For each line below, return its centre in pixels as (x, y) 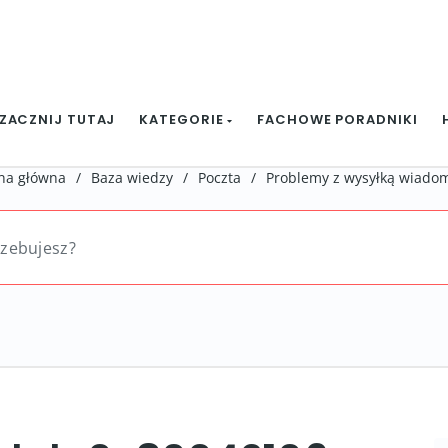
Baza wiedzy (132, 177)
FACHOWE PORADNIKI (337, 119)
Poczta (219, 177)
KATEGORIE (183, 119)
